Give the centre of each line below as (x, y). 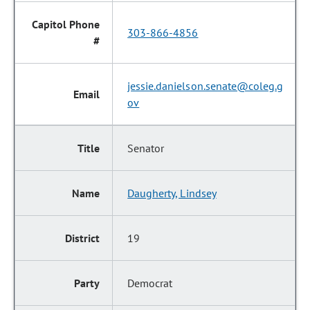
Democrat (150, 283)
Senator (146, 148)
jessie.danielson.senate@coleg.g (205, 86)
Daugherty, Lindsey (172, 193)
